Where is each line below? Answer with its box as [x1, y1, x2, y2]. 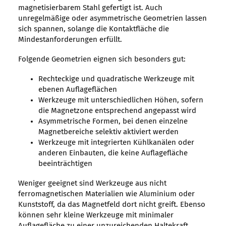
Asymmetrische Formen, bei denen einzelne [38, 118, 188, 126]
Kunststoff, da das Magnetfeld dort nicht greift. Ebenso [18, 201, 205, 209]
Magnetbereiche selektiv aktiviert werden [38, 128, 179, 136]
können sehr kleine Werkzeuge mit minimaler [18, 211, 174, 219]
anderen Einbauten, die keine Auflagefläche [38, 149, 188, 157]
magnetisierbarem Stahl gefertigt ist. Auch [18, 4, 162, 12]
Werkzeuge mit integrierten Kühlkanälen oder [38, 139, 194, 147]
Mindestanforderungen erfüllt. [18, 36, 122, 44]
